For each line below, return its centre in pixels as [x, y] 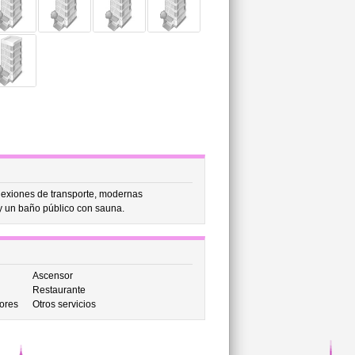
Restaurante [59, 290]
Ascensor [52, 276]
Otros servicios [64, 304]
